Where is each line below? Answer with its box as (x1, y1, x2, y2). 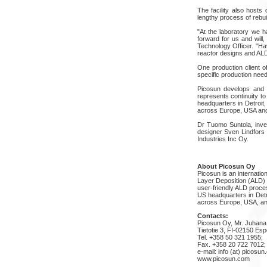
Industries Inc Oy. (197, 135, 249, 142)
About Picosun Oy (197, 162, 255, 170)
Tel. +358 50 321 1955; (197, 233, 263, 241)
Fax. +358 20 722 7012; (197, 240, 266, 248)
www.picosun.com (197, 254, 250, 262)
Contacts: (197, 212, 228, 219)
